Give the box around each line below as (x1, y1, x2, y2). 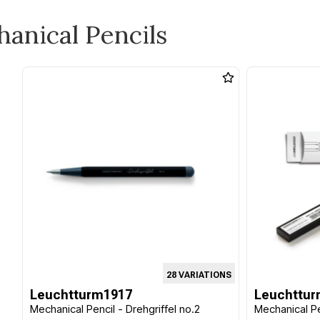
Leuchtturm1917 (30, 287, 133, 302)
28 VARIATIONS (166, 269, 231, 280)
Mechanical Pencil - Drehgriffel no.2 (30, 302, 201, 316)
